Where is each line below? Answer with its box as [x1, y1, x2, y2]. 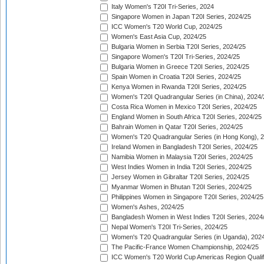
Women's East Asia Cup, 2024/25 [110, 33, 206, 41]
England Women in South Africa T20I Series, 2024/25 [110, 113, 262, 121]
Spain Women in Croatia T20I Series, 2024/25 [110, 73, 241, 81]
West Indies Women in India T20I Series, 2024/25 [110, 163, 252, 171]
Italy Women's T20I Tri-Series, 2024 [110, 3, 214, 11]
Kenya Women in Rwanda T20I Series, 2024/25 [110, 83, 246, 91]
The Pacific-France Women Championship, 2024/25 [110, 243, 259, 251]
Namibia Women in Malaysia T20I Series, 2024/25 [110, 153, 253, 161]
